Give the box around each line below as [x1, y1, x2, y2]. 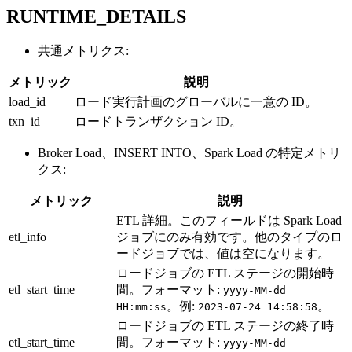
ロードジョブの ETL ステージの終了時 [116, 318, 334, 332]
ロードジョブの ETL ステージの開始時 [116, 266, 334, 280]
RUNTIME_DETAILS [6, 5, 186, 27]
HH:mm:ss [116, 300, 167, 313]
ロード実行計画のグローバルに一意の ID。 [75, 94, 317, 108]
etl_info [9, 229, 46, 244]
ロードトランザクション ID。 [75, 114, 242, 128]
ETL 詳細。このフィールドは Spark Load [116, 213, 342, 227]
